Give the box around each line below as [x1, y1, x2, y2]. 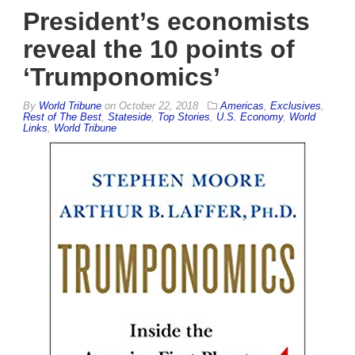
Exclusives [270, 100, 321, 113]
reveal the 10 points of [23, 35, 295, 64]
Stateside [108, 111, 151, 124]
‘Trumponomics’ [23, 63, 220, 92]
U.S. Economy [216, 111, 283, 124]
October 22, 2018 [119, 100, 198, 113]
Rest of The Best [23, 111, 101, 124]
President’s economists [23, 7, 310, 36]
